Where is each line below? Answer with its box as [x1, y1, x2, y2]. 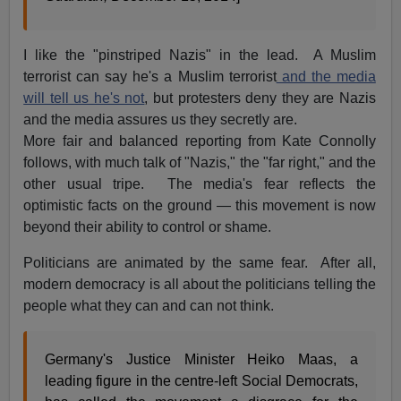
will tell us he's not [23, 90, 145, 107]
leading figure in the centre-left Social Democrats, [45, 373, 358, 389]
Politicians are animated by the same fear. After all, [23, 255, 376, 271]
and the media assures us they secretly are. [23, 112, 298, 128]
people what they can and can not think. [23, 298, 275, 314]
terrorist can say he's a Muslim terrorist [23, 69, 277, 85]
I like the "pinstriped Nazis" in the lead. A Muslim [23, 47, 376, 64]
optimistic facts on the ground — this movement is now [23, 198, 376, 214]
